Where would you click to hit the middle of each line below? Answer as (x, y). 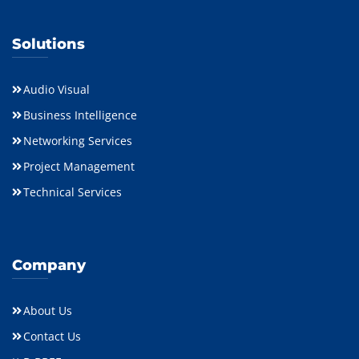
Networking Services (78, 141)
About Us (48, 311)
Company (49, 266)
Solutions (48, 44)
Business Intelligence (80, 115)
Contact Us (52, 337)
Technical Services (73, 192)
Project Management (79, 167)
